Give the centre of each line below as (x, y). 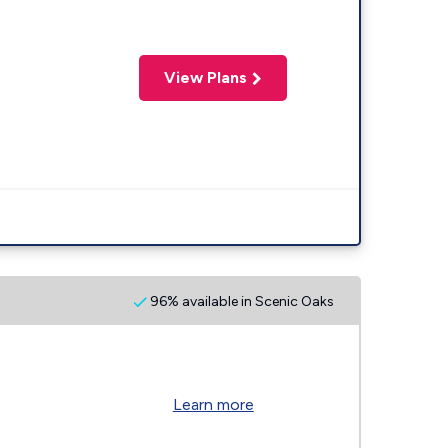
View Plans (206, 77)
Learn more (213, 404)
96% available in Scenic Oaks (240, 301)
